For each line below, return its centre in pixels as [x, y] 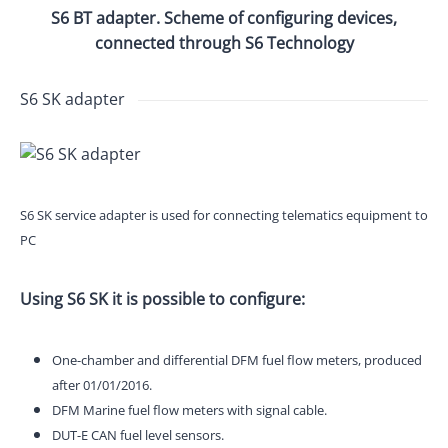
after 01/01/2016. [102, 385]
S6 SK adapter [72, 99]
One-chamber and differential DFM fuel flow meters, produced [237, 360]
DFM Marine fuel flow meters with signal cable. [189, 410]
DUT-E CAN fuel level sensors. [138, 435]
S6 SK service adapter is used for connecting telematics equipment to [224, 215]
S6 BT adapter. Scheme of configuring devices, [224, 18]
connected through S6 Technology [224, 43]
